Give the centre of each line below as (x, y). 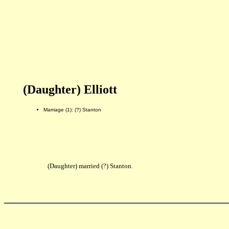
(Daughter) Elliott (70, 89)
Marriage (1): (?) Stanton (72, 109)
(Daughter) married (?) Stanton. (90, 166)
